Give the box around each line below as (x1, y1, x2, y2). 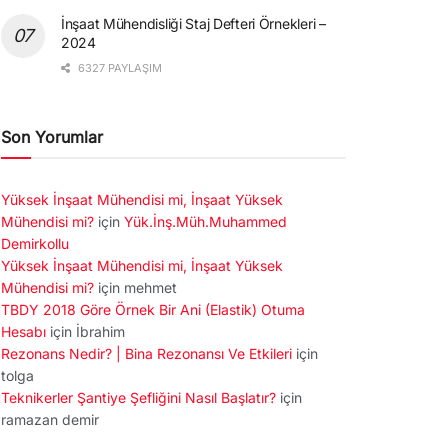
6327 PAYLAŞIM (75, 60, 162, 75)
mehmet (124, 278, 177, 296)
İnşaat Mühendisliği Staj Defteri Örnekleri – (61, 14, 326, 32)
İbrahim (76, 322, 125, 340)
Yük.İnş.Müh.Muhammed (124, 212, 287, 230)
